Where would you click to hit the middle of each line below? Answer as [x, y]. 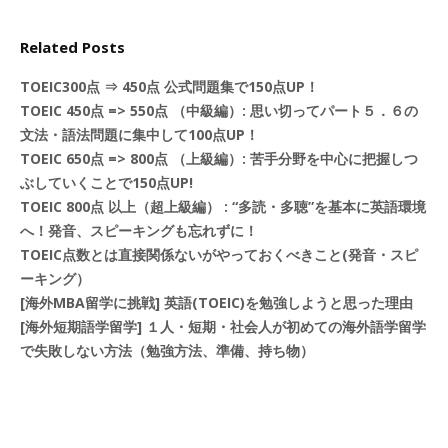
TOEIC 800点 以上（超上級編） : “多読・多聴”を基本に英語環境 [223, 206]
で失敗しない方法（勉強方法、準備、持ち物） [167, 350]
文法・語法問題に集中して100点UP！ [139, 134]
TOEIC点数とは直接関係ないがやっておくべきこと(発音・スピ [219, 254]
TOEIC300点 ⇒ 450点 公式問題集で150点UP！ [169, 86]
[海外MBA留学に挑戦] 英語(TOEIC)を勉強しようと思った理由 [216, 302]
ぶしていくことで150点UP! [106, 182]
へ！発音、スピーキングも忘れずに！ [139, 230]
